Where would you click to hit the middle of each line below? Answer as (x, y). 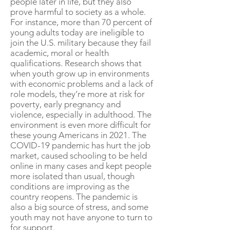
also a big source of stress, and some (79, 207)
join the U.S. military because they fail (81, 43)
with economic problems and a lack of (82, 84)
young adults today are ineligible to (77, 32)
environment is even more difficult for (81, 125)
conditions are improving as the (70, 186)
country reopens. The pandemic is (74, 197)
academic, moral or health (60, 53)
